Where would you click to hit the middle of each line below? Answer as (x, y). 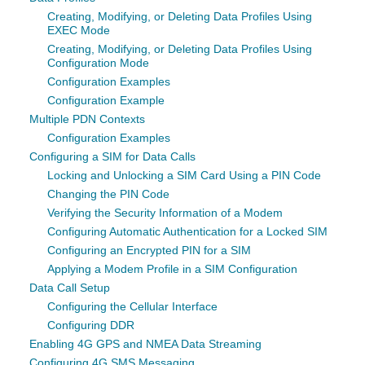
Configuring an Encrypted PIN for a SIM (149, 250)
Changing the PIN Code (108, 194)
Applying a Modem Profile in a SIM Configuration (172, 269)
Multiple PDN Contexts (87, 119)
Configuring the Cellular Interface (132, 306)
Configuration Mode (98, 63)
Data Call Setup (70, 288)
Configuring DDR (91, 325)
